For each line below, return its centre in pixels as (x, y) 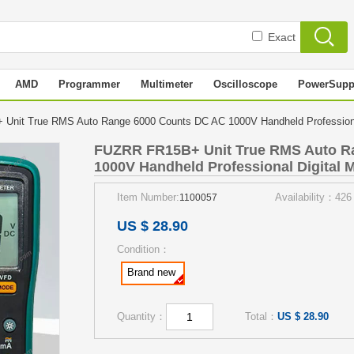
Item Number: (148, 197)
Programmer (89, 84)
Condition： (143, 249)
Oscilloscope (245, 84)
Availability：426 (313, 197)
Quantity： (141, 316)
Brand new (151, 272)
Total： (261, 316)
